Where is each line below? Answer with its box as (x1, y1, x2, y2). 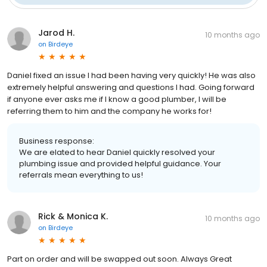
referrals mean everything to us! (19, 169, 143, 181)
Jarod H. (38, 26, 74, 39)
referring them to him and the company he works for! (7, 105, 212, 117)
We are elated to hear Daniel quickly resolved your (19, 146, 215, 158)
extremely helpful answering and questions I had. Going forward (7, 81, 254, 93)
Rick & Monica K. (38, 210, 108, 222)
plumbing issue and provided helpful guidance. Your (19, 157, 221, 169)
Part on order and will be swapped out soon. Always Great (7, 253, 232, 265)
